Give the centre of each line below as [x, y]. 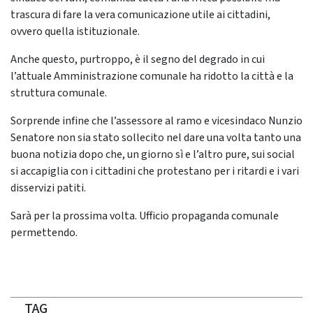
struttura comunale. [59, 93]
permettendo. [44, 233]
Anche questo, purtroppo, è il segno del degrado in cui [138, 60]
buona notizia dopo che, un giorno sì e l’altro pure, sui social [153, 155]
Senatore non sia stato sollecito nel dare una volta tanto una [156, 138]
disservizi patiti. [48, 188]
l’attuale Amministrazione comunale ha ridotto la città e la [152, 77]
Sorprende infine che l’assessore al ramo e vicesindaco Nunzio [156, 121]
